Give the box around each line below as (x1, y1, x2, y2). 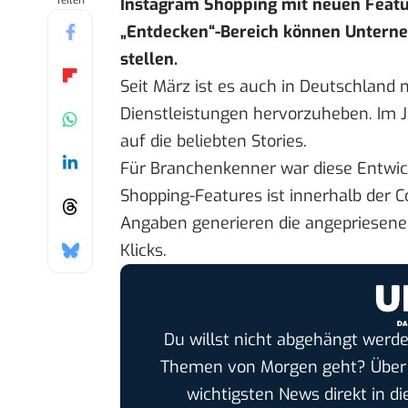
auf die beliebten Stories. (120, 130, 307, 153)
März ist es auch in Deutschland (153, 76, 395, 98)
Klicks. (120, 240, 167, 262)
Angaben (120, 212, 188, 235)
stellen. (120, 48, 178, 71)
